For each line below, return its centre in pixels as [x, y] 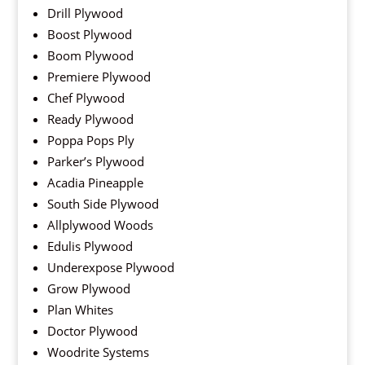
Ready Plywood [90, 119]
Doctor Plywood [92, 331]
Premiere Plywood [99, 77]
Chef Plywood [86, 98]
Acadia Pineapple [95, 183]
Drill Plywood [85, 13]
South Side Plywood [103, 204]
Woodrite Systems [98, 352]
